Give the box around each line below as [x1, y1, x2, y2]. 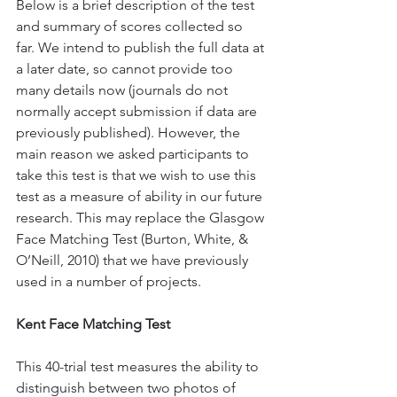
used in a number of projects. [16, 273, 201, 290]
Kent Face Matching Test [16, 315, 170, 332]
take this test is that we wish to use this [16, 167, 260, 183]
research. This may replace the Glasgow [16, 209, 268, 226]
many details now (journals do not [16, 82, 231, 98]
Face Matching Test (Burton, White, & [16, 230, 252, 247]
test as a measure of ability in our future [16, 188, 266, 205]
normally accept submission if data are [16, 103, 261, 120]
